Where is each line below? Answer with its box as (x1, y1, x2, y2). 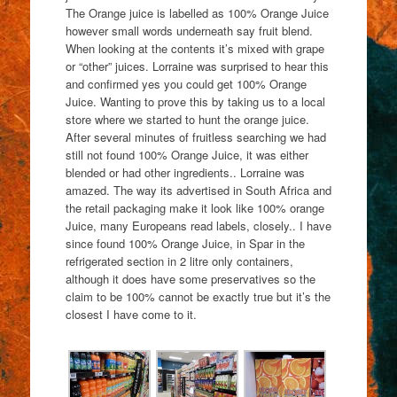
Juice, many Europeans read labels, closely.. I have (65, 217, 331, 235)
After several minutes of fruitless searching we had (65, 128, 326, 146)
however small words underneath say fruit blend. (65, 22, 313, 40)
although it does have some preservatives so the (65, 270, 315, 288)
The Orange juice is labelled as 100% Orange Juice (65, 4, 329, 22)
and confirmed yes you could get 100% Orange (65, 75, 307, 93)
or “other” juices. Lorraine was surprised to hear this (65, 58, 329, 75)
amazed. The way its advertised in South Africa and (65, 182, 331, 199)
